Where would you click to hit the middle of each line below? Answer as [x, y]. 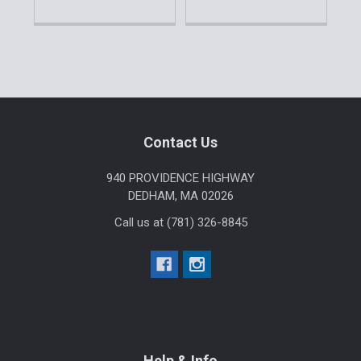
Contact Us [180, 142]
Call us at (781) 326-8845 [180, 223]
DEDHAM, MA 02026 [180, 196]
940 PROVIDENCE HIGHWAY [180, 178]
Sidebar [53, 101]
